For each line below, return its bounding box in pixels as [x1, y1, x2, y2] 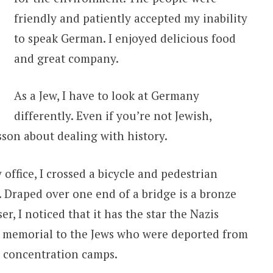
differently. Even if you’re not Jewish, [14, 108, 212, 124]
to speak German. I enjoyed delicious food [14, 30, 236, 46]
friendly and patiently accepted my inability [14, 10, 248, 26]
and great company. [14, 50, 119, 66]
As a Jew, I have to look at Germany [14, 88, 200, 104]
